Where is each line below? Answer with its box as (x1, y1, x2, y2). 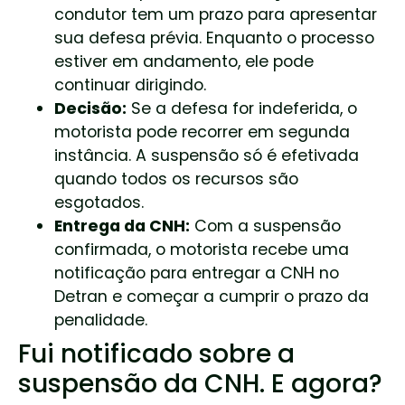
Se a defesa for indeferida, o (127, 97, 357, 119)
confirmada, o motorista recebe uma (54, 238, 349, 260)
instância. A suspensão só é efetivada (54, 144, 359, 166)
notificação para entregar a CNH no (54, 261, 339, 284)
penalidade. (54, 308, 147, 331)
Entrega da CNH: (54, 214, 190, 237)
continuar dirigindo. (54, 73, 206, 96)
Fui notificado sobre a (18, 335, 295, 372)
